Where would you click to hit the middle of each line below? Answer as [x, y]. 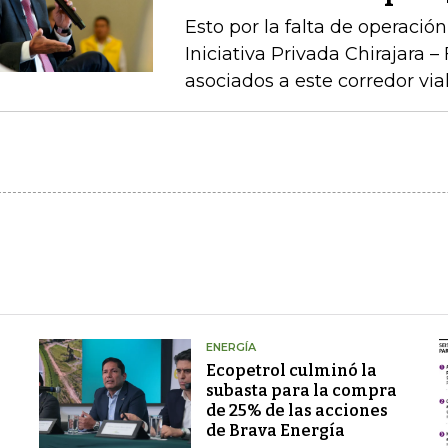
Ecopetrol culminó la [291, 370]
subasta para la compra [301, 390]
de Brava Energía [275, 430]
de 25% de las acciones [296, 410]
